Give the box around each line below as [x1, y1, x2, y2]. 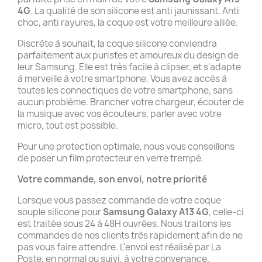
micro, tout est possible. [18, 119, 118, 132]
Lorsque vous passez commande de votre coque [18, 194, 221, 206]
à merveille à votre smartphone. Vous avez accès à [18, 73, 227, 85]
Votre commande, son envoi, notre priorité [18, 173, 207, 185]
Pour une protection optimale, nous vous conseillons [18, 140, 235, 153]
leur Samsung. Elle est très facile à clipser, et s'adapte [18, 61, 241, 73]
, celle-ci [209, 206, 244, 218]
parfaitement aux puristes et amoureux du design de [18, 49, 239, 61]
